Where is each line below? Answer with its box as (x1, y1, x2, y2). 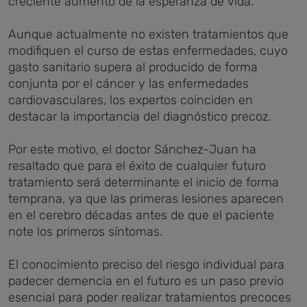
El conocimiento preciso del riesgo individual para (8, 257, 284, 272)
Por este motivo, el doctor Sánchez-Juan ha (8, 142, 256, 157)
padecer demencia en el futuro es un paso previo (8, 273, 284, 288)
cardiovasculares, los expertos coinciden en (8, 93, 253, 108)
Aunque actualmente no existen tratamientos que (8, 27, 288, 42)
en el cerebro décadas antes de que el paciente (8, 208, 274, 223)
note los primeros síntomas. (8, 224, 162, 239)
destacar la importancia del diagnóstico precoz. (8, 109, 271, 124)
